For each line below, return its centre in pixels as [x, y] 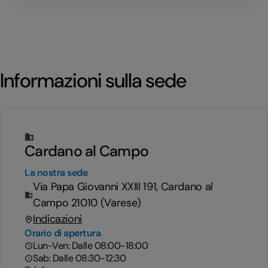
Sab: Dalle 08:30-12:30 [80, 258]
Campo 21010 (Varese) [87, 203]
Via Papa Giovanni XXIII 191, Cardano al [123, 187]
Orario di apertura [63, 233]
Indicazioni [58, 219]
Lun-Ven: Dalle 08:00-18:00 [91, 246]
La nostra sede [56, 173]
